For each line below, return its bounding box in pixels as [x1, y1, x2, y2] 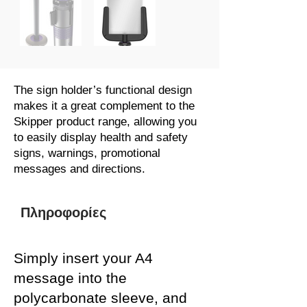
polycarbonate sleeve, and [14, 290, 187, 306]
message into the [14, 270, 127, 286]
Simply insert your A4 [14, 250, 153, 266]
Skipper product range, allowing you [14, 115, 197, 128]
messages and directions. [14, 162, 145, 175]
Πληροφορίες [21, 205, 106, 220]
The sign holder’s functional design [14, 84, 192, 97]
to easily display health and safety [14, 131, 188, 144]
